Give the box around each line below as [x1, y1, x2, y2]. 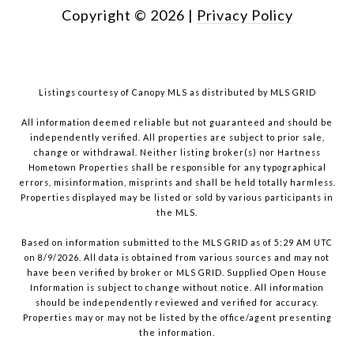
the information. [139, 327, 215, 338]
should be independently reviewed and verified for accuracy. [36, 297, 318, 308]
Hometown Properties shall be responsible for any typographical [28, 162, 326, 173]
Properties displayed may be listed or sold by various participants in [21, 192, 333, 203]
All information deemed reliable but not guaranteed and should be [21, 117, 333, 128]
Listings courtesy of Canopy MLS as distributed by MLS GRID [38, 87, 316, 98]
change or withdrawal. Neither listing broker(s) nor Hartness [33, 147, 321, 158]
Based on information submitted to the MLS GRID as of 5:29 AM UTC [21, 237, 333, 248]
